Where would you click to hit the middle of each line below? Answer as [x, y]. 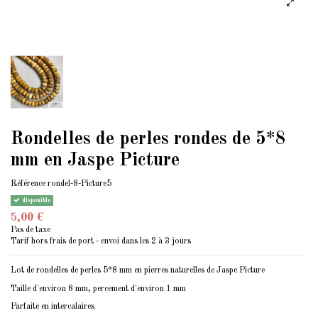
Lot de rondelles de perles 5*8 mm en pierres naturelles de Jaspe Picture [138, 271]
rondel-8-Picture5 [79, 184]
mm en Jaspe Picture [95, 161]
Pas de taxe [31, 230]
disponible [35, 201]
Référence [28, 184]
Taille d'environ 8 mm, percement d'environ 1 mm [98, 289]
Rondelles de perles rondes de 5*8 [148, 139]
